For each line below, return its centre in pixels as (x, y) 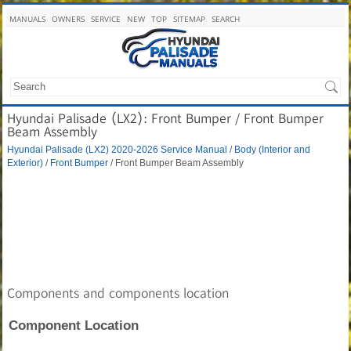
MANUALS (27, 19)
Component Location (74, 326)
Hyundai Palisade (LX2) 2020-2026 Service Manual (117, 150)
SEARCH (226, 19)
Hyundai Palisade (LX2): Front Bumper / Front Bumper (165, 118)
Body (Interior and (272, 150)
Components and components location (118, 293)
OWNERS (68, 19)
